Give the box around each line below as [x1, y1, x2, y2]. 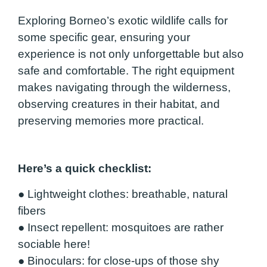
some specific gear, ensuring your [18, 30, 190, 44]
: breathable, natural [126, 187, 228, 200]
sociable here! [18, 237, 90, 250]
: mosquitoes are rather [105, 221, 223, 234]
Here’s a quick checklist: [18, 162, 151, 175]
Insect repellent [27, 221, 105, 234]
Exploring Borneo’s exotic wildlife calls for [18, 14, 228, 27]
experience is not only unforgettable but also [18, 47, 244, 60]
